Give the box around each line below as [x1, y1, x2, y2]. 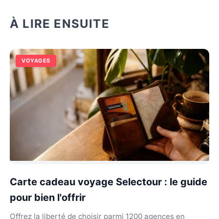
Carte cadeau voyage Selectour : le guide [10, 176, 207, 188]
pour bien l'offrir [10, 192, 86, 203]
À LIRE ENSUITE [10, 16, 109, 31]
